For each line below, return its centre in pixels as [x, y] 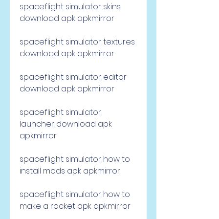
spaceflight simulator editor [73, 77]
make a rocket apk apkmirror [75, 206]
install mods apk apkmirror [70, 171]
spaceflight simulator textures [77, 42]
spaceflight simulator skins [70, 7]
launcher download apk [66, 124]
